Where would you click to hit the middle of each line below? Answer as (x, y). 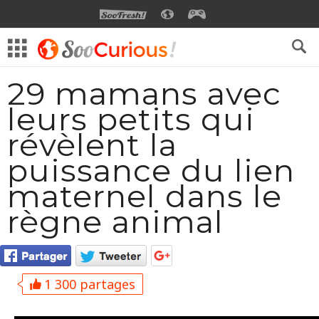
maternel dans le (145, 196)
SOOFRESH (177, 16)
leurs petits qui (131, 119)
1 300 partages (88, 284)
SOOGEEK (233, 16)
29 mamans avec (144, 93)
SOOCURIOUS (211, 16)
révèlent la (92, 145)
